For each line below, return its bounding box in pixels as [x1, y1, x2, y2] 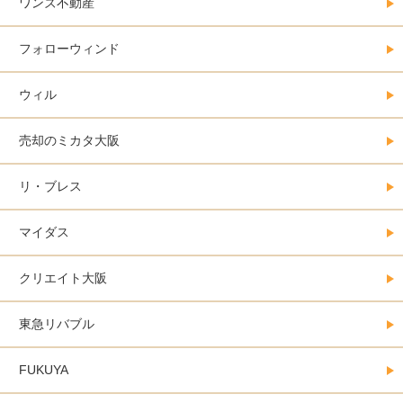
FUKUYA [19, 363, 68, 378]
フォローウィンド [19, 41, 120, 57]
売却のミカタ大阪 [19, 133, 120, 148]
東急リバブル [19, 317, 94, 332]
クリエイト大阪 [19, 271, 107, 286]
